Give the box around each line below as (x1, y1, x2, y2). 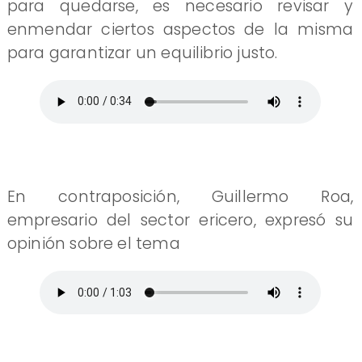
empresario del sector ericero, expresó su (6, 208, 354, 231)
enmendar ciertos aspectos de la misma (6, 18, 354, 40)
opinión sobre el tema (6, 232, 180, 255)
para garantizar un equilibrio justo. (6, 41, 278, 64)
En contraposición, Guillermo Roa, (6, 185, 354, 208)
